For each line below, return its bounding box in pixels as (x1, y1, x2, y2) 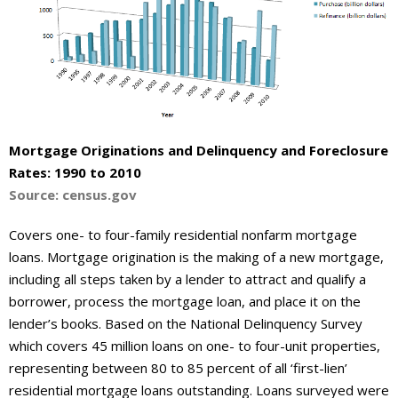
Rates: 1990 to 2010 (9, 163, 141, 182)
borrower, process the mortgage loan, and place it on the (9, 292, 361, 311)
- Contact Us (32, 30, 132, 48)
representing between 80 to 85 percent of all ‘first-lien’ (9, 359, 347, 378)
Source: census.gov (9, 186, 137, 204)
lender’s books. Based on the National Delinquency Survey (9, 314, 362, 333)
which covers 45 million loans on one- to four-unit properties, (9, 337, 380, 355)
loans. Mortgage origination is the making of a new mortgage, (9, 248, 384, 267)
